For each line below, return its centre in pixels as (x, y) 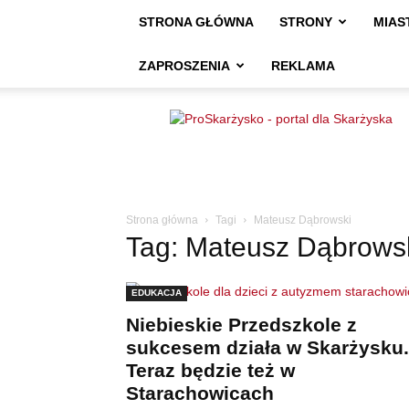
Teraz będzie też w (210, 370)
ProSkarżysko (212, 118)
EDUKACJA (157, 293)
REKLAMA (303, 66)
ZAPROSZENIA (184, 66)
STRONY (306, 22)
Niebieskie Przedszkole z (241, 325)
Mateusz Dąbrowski (303, 220)
